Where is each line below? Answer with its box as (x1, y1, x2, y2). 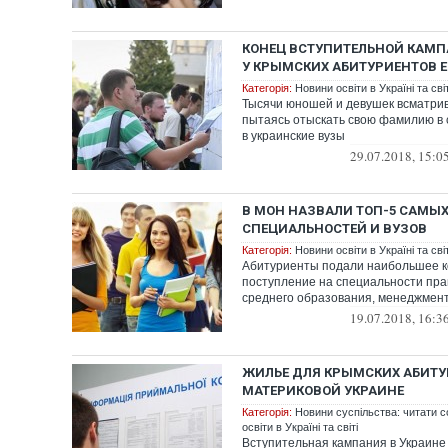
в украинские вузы (242, 129, 345, 143)
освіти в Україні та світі (242, 421, 358, 433)
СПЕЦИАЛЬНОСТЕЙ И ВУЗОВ (242, 221, 427, 236)
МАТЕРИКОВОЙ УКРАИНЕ (242, 383, 404, 398)
